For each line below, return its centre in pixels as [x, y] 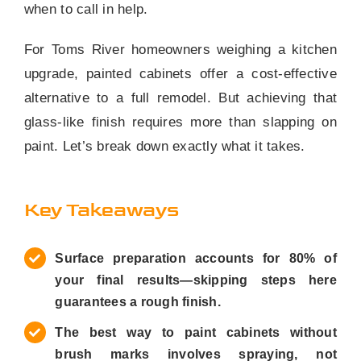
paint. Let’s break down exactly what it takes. [164, 146]
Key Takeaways [101, 210]
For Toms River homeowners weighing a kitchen [180, 50]
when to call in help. [86, 9]
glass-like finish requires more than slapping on [180, 122]
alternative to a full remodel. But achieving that [180, 98]
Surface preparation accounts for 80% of [196, 258]
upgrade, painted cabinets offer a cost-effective [180, 74]
